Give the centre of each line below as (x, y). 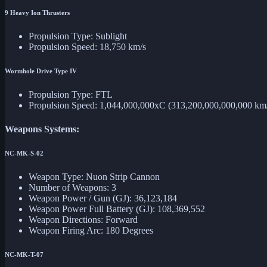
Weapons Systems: (42, 129)
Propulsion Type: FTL (71, 95)
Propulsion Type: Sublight (78, 36)
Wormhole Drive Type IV (41, 71)
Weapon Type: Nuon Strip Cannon (94, 176)
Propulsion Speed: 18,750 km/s (87, 47)
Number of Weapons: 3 (72, 187)
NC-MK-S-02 (24, 153)
